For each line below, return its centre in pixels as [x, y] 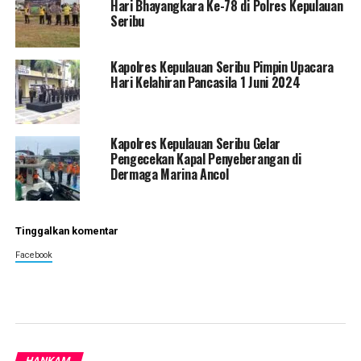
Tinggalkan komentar [66, 230]
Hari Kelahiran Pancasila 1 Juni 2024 [205, 82]
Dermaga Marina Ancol [169, 174]
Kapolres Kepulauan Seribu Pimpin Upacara [222, 66]
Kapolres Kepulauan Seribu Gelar [195, 143]
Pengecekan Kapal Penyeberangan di [205, 158]
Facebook [33, 255]
